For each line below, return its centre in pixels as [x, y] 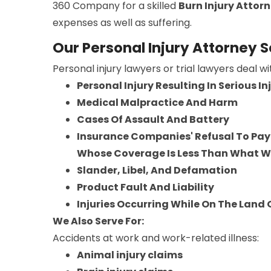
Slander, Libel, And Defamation [157, 170]
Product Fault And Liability [145, 187]
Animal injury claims [130, 255]
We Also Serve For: [98, 221]
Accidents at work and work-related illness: [156, 238]
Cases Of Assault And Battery [153, 119]
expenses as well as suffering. [122, 22]
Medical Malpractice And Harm [157, 102]
